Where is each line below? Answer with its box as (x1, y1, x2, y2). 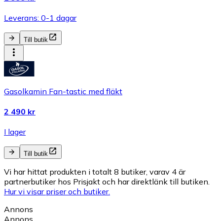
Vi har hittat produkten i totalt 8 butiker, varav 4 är (4, 167, 185, 177)
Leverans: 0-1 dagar (4, 12, 76, 23)
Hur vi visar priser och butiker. (4, 186, 110, 197)
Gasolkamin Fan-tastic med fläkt (4, 86, 122, 96)
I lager (4, 127, 26, 137)
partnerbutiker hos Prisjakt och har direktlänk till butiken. (4, 177, 210, 187)
